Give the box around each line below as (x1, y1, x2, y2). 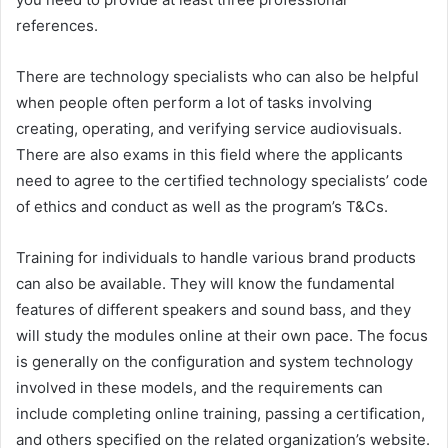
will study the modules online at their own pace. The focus (16, 326, 428, 346)
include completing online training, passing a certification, (16, 404, 425, 424)
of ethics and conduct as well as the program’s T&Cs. (16, 197, 388, 217)
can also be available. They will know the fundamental (16, 274, 395, 294)
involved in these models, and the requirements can (16, 378, 383, 398)
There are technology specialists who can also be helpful (16, 67, 419, 87)
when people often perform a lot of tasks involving (16, 93, 372, 113)
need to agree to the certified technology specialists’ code (16, 171, 428, 191)
